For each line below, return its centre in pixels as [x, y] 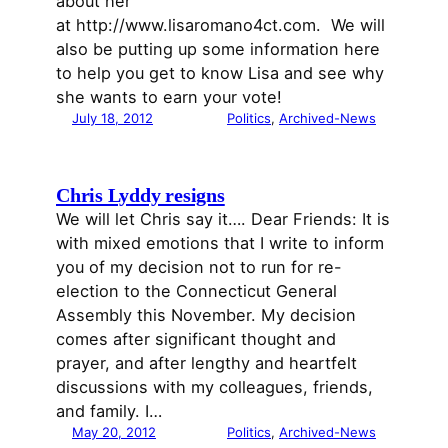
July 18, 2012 [112, 117]
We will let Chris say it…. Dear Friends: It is [223, 218]
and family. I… [109, 410]
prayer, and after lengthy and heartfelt [206, 362]
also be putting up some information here [218, 48]
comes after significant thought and [196, 338]
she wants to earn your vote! [169, 96]
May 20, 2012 [114, 431]
